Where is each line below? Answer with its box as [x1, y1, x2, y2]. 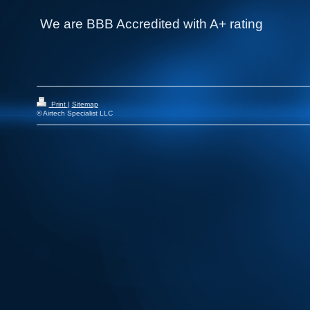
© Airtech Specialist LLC [36, 109, 113, 118]
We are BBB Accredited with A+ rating [39, 16, 263, 31]
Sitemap [71, 100, 98, 109]
